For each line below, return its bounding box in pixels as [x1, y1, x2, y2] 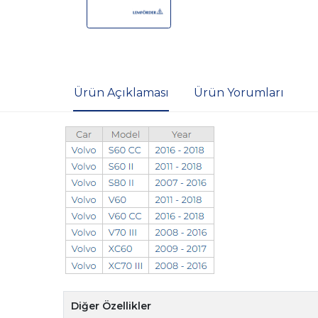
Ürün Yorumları [193, 86, 284, 100]
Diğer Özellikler [71, 300, 152, 313]
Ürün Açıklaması [73, 86, 169, 100]
